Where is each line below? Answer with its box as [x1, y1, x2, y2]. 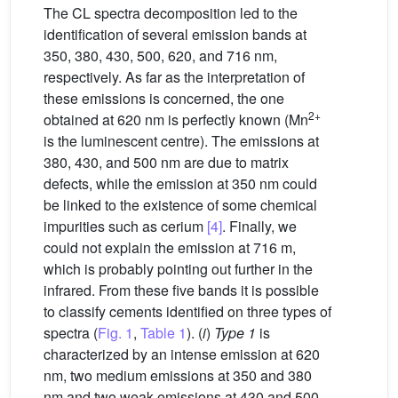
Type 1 [214, 322, 256, 343]
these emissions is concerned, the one [44, 88, 284, 108]
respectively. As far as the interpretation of [44, 67, 305, 87]
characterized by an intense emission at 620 [44, 344, 320, 364]
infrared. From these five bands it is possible [44, 280, 319, 300]
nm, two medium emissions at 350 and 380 [44, 365, 312, 386]
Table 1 [140, 322, 187, 343]
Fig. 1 [98, 322, 133, 343]
